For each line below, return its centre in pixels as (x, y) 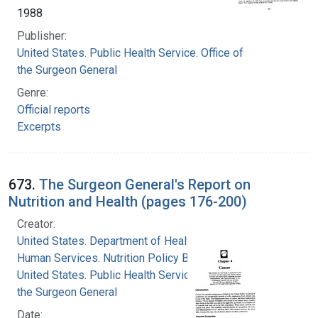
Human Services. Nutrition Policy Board (114, 258)
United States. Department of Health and (117, 241)
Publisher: (42, 35)
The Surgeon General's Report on (145, 184)
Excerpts (39, 126)
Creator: (36, 224)
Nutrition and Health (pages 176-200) (128, 201)
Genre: (33, 92)
